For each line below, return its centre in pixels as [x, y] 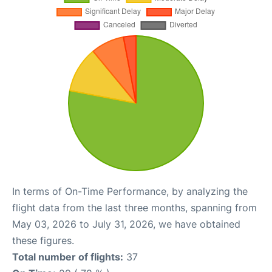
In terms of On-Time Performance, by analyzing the [130, 192]
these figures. [43, 241]
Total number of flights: [68, 257]
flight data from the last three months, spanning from [134, 208]
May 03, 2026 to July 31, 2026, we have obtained [126, 224]
